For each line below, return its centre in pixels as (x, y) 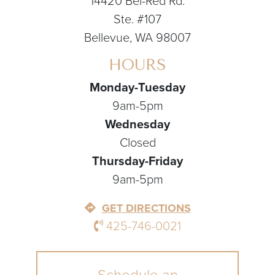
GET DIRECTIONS (146, 208)
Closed (137, 143)
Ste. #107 (137, 20)
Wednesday (137, 125)
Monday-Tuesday (137, 88)
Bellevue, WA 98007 (137, 38)
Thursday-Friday (137, 162)
